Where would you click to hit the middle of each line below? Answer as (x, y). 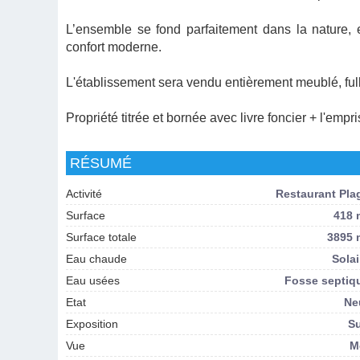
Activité (84, 194)
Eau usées (93, 280)
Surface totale (102, 237)
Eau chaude (97, 259)
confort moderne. (114, 47)
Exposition (92, 324)
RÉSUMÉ (101, 163)
